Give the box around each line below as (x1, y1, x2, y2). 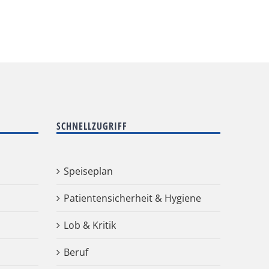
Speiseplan (63, 165, 113, 178)
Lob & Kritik (63, 219, 116, 232)
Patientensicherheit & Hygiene (63, 192, 201, 205)
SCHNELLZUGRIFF (56, 119, 127, 133)
